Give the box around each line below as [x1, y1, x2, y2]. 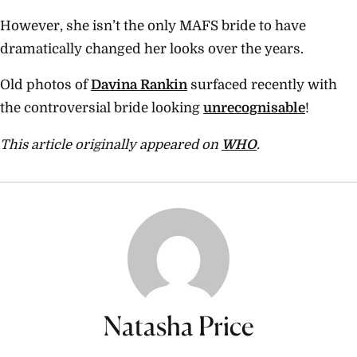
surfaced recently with [187, 77, 337, 93]
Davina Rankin [91, 77, 187, 93]
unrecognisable [203, 100, 305, 116]
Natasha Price [103, 309, 254, 342]
